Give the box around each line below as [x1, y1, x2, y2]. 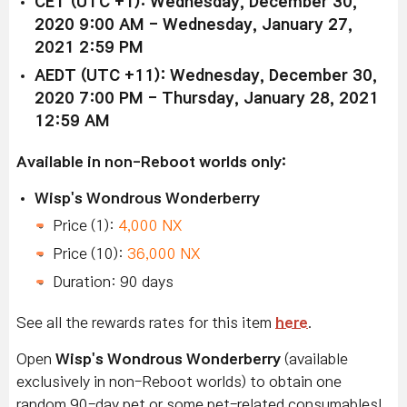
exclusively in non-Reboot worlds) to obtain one [16, 374, 342, 390]
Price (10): [53, 246, 127, 262]
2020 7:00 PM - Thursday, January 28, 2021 [35, 91, 379, 107]
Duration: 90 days [53, 274, 174, 290]
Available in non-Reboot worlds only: [16, 154, 286, 170]
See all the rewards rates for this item [16, 315, 275, 331]
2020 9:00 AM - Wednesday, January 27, [35, 17, 352, 34]
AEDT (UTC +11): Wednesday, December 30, [35, 68, 377, 84]
